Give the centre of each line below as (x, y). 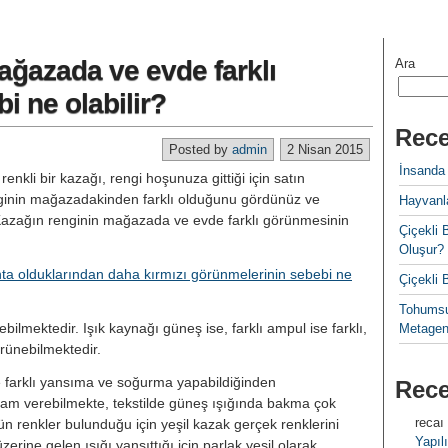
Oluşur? (421, 249)
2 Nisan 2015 (325, 149)
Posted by (200, 149)
